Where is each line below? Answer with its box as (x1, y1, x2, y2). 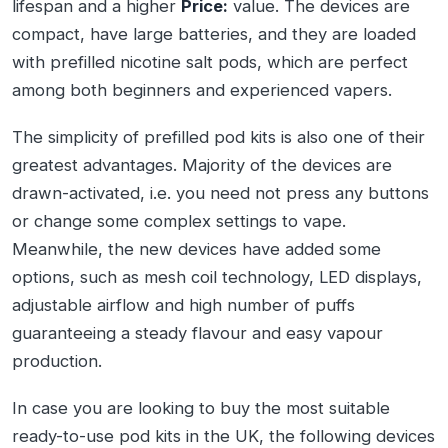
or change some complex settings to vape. (12, 210, 346, 231)
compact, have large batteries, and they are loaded (12, 24, 416, 45)
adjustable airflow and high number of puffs (12, 294, 355, 315)
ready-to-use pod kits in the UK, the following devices (12, 425, 435, 446)
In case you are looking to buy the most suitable (12, 397, 390, 418)
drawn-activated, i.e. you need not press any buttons (12, 182, 429, 203)
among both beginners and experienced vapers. (12, 80, 392, 101)
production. (12, 350, 102, 371)
